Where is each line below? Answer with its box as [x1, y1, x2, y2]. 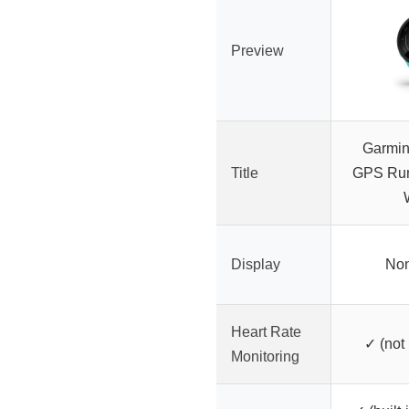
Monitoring [231, 349, 299, 365]
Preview [231, 43, 284, 59]
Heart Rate [231, 324, 301, 341]
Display [231, 257, 280, 273]
